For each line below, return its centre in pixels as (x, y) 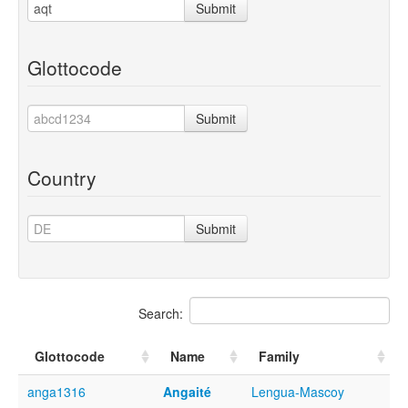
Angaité (187, 391)
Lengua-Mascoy (298, 391)
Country (62, 177)
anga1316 (56, 391)
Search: (161, 313)
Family (279, 356)
